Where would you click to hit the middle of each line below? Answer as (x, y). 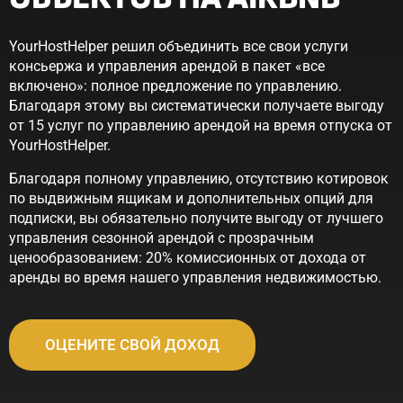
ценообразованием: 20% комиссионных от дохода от (188, 257)
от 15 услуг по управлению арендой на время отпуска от (201, 126)
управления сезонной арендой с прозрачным (161, 237)
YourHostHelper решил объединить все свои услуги (179, 47)
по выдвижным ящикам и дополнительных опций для (191, 198)
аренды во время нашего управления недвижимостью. (195, 277)
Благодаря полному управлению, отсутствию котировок (199, 178)
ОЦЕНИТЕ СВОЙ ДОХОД (132, 345)
